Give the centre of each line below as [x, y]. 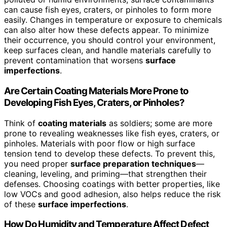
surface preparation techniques [133, 163]
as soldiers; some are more [159, 123]
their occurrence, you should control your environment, [110, 40]
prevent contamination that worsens [75, 61]
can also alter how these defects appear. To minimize [106, 30]
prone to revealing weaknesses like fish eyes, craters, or [112, 133]
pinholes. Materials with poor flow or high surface [100, 143]
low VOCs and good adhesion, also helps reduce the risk [112, 194]
